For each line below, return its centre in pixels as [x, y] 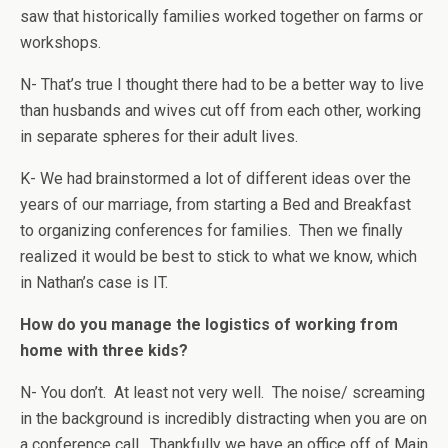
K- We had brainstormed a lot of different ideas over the [215, 178]
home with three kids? [104, 350]
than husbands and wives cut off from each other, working [220, 110]
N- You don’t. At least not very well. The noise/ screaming [222, 392]
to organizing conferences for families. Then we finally [211, 230]
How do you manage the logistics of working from [209, 324]
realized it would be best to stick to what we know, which [218, 256]
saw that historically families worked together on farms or [221, 16]
